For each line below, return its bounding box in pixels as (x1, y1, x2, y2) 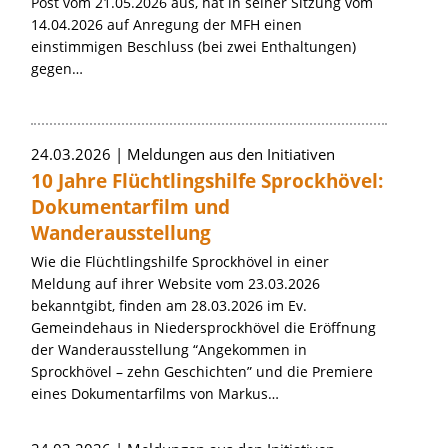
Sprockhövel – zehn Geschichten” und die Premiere (31, 362, 373, 381)
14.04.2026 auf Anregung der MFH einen (31, 15, 302, 34)
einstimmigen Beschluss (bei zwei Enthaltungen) (31, 37, 356, 56)
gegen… (31, 59, 83, 78)
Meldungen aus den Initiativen (127, 144, 335, 164)
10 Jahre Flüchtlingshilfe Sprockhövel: (31, 168, 383, 194)
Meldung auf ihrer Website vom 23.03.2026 (31, 274, 320, 293)
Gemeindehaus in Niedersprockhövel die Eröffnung (31, 318, 376, 337)
